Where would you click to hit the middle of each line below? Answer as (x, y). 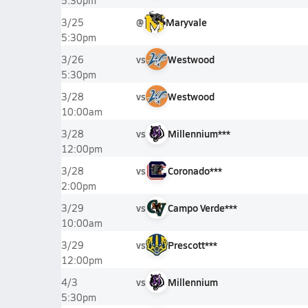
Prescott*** (192, 245)
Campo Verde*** (202, 208)
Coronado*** (195, 170)
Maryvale (186, 22)
